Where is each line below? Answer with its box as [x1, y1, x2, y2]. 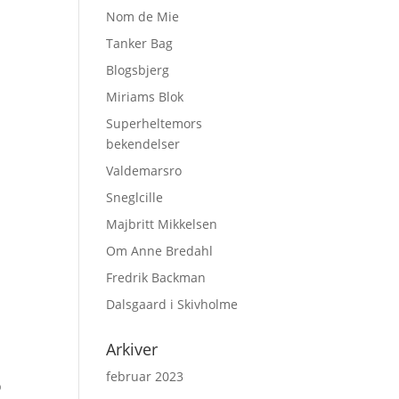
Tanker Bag [106, 35, 174, 52]
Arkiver [106, 338, 159, 360]
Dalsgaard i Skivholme [106, 296, 239, 313]
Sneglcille [106, 189, 164, 206]
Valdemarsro [106, 162, 183, 179]
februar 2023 [106, 368, 184, 385]
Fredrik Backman [106, 269, 207, 286]
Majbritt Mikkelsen [106, 216, 218, 232]
